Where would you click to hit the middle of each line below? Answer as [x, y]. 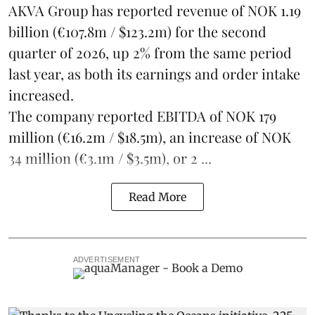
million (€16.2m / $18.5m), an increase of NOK [150, 137]
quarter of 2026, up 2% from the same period [150, 53]
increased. [41, 95]
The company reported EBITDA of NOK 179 [142, 116]
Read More [157, 197]
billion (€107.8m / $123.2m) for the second [137, 32]
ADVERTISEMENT [107, 260]
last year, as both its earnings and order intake [154, 74]
